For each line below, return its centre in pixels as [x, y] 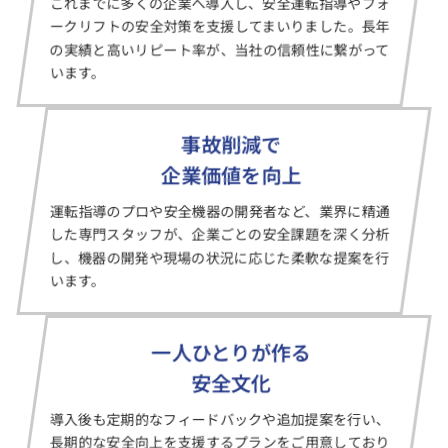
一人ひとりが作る [231, 352]
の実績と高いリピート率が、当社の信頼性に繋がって [219, 49]
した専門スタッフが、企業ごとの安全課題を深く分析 [219, 234]
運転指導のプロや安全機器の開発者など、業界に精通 [219, 211]
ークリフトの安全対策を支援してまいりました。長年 [219, 26]
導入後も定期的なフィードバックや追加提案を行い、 [219, 419]
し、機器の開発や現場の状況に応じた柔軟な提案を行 [219, 257]
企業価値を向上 [231, 174]
